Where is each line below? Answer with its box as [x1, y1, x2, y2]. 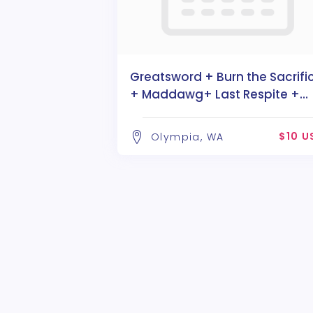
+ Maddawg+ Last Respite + [130, 85, 300, 103]
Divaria [130, 103, 172, 120]
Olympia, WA [151, 129, 224, 144]
